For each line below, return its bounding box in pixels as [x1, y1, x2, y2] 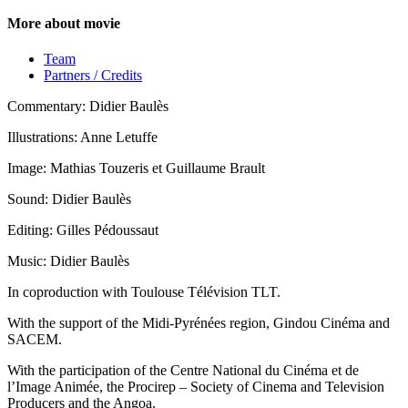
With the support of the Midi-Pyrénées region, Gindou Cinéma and [7, 315, 390, 331]
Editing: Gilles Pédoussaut [7, 222, 158, 239]
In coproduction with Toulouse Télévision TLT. [7, 284, 280, 301]
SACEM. [7, 331, 62, 348]
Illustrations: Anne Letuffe [7, 129, 158, 146]
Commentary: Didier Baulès [7, 98, 168, 115]
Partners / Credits [44, 67, 142, 84]
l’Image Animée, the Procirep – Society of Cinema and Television [7, 379, 384, 395]
